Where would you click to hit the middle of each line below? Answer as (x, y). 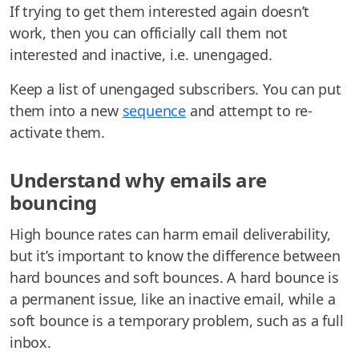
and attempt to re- (249, 111)
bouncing (54, 203)
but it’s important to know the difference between (175, 256)
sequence (154, 111)
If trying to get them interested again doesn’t (160, 12)
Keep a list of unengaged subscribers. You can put (175, 89)
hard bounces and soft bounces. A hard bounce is (175, 278)
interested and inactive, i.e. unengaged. (141, 55)
